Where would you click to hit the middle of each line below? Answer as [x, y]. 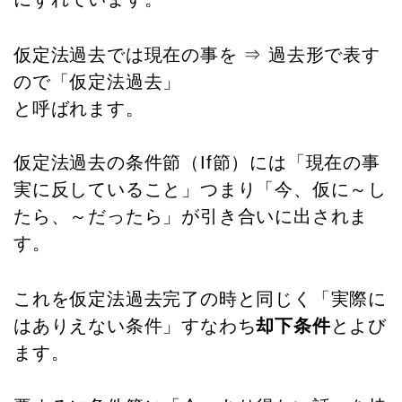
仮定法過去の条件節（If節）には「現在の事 [197, 163]
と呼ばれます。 [79, 109]
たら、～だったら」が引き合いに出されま [191, 217]
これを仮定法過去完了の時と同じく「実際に [200, 299]
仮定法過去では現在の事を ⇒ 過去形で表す [197, 55]
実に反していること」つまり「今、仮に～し [200, 190]
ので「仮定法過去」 [98, 82]
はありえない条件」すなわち [135, 326]
